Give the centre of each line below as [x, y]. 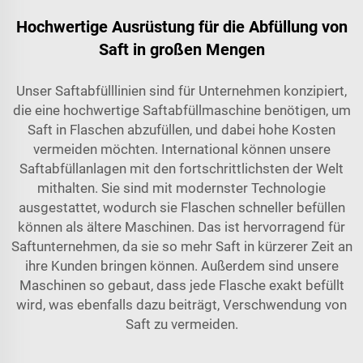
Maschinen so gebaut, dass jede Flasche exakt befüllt [181, 286]
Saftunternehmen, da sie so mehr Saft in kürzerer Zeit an [181, 247]
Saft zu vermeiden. [181, 325]
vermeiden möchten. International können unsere [181, 149]
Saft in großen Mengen [181, 50]
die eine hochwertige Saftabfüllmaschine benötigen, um [181, 111]
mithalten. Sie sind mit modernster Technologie [181, 188]
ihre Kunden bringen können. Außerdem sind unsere [181, 266]
